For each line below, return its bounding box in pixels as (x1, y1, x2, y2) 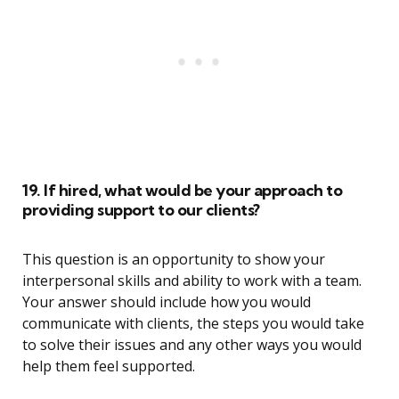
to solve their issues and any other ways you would (22, 335, 362, 355)
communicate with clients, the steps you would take (22, 313, 364, 334)
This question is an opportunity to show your (22, 249, 325, 270)
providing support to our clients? (22, 199, 260, 221)
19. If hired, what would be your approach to (22, 180, 342, 201)
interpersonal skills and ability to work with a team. (22, 271, 362, 291)
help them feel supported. (22, 356, 195, 377)
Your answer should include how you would (22, 292, 311, 313)
